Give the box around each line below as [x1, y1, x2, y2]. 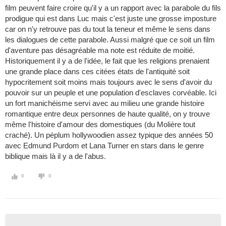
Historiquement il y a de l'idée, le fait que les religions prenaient [5, 56, 209, 66]
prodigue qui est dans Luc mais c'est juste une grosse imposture [5, 14, 216, 23]
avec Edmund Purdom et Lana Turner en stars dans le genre [5, 141, 204, 150]
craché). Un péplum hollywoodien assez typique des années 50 [5, 131, 213, 140]
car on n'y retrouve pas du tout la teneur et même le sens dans [5, 25, 210, 34]
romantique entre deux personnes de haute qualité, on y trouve [5, 109, 210, 119]
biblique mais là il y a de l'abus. [5, 152, 106, 161]
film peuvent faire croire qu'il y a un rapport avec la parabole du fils [5, 4, 221, 13]
